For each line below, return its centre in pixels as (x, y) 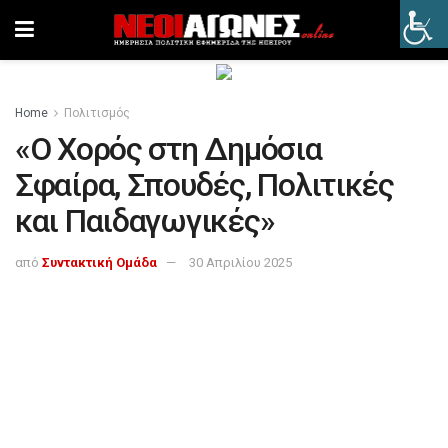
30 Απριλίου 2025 (240, 262)
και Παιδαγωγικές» (145, 221)
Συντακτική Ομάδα (99, 262)
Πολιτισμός (97, 113)
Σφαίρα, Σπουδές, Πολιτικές (204, 185)
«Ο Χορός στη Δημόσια (168, 149)
